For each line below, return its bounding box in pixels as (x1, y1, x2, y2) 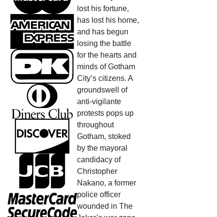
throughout (77, 121, 114, 129)
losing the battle (77, 39, 132, 47)
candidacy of (77, 155, 121, 164)
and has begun (77, 28, 129, 36)
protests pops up (77, 109, 134, 117)
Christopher (77, 167, 118, 175)
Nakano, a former (77, 179, 137, 187)
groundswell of (77, 86, 128, 94)
